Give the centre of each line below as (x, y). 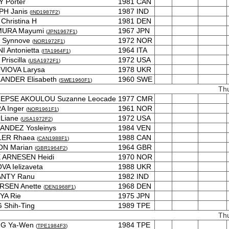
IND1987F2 (45, 12)
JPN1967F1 (62, 31)
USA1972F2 (37, 119)
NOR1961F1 (42, 109)
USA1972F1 (44, 61)
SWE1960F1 (75, 80)
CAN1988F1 (53, 138)
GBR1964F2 (51, 148)
